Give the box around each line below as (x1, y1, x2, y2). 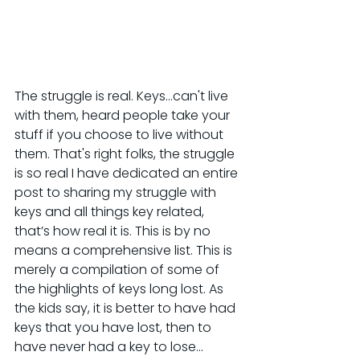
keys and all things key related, (14, 202, 207, 221)
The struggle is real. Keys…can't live (14, 86, 231, 105)
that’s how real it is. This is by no (14, 221, 214, 240)
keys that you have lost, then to (14, 317, 215, 337)
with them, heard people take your (14, 105, 233, 125)
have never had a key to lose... (14, 337, 203, 356)
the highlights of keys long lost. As (14, 279, 227, 298)
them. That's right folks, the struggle (14, 144, 238, 163)
